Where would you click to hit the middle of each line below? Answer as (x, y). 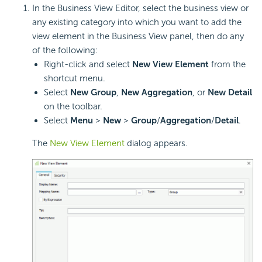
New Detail (230, 93)
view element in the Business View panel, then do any (138, 37)
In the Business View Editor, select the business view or (140, 8)
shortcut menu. (75, 79)
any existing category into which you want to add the (137, 23)
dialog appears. (156, 144)
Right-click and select (88, 65)
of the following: (65, 51)
